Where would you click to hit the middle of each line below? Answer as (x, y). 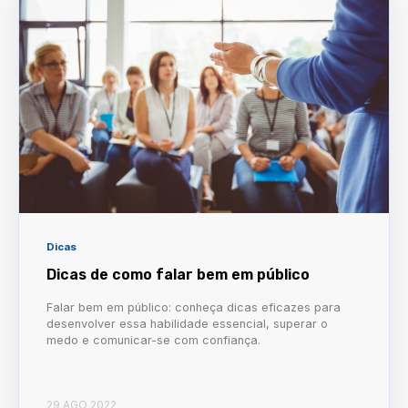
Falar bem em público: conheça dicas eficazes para (194, 307)
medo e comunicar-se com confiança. (153, 340)
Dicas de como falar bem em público (178, 274)
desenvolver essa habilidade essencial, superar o (187, 323)
